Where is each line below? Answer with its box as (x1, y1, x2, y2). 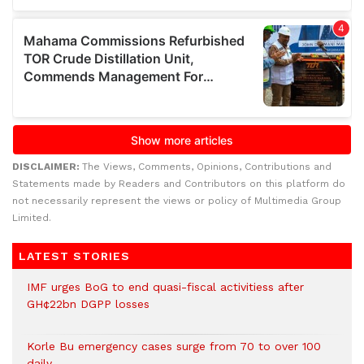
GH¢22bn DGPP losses (27, 297, 154, 310)
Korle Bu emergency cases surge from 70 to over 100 (27, 340, 321, 353)
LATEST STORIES (19, 249, 130, 262)
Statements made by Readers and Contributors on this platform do (12, 178, 345, 189)
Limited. (12, 212, 51, 223)
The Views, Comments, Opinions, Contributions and (82, 161, 331, 172)
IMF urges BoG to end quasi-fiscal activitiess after (27, 280, 304, 293)
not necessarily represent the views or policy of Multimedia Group (12, 195, 341, 206)
